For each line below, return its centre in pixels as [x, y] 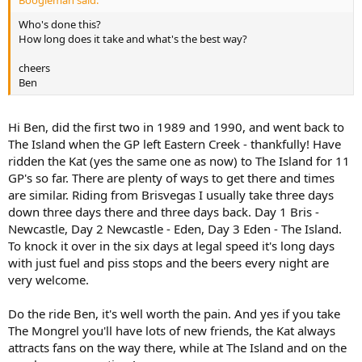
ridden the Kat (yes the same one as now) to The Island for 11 [179, 160]
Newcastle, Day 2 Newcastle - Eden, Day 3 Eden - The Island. [175, 228]
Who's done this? [60, 24]
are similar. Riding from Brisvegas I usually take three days [171, 194]
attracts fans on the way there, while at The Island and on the [177, 347]
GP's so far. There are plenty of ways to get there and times [171, 177]
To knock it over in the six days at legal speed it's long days [171, 245]
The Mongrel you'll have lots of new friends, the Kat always [172, 330]
